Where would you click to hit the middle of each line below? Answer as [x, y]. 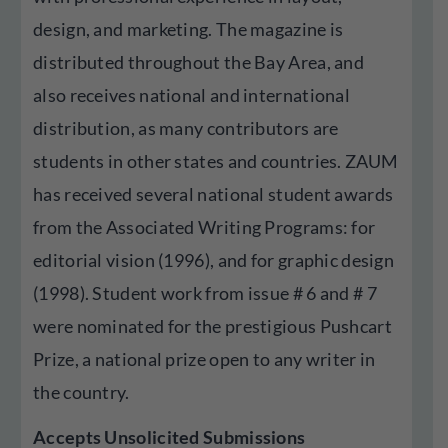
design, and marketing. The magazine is [188, 29]
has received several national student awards [213, 194]
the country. [81, 392]
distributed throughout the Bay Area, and [198, 62]
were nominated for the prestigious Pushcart [212, 326]
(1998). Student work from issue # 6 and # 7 [205, 293]
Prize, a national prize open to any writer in [204, 359]
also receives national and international [191, 95]
